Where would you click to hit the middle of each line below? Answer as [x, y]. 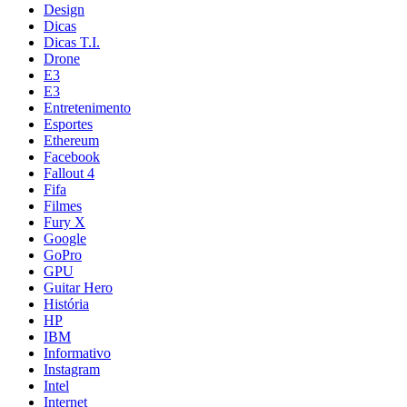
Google [65, 238]
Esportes [68, 124]
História [66, 303]
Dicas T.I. [72, 42]
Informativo [77, 352]
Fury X [65, 222]
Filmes [63, 205]
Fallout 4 [69, 173]
